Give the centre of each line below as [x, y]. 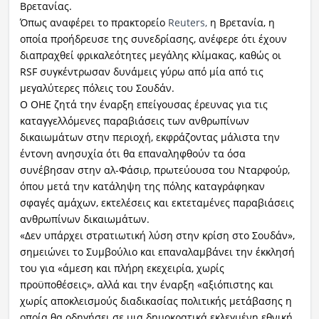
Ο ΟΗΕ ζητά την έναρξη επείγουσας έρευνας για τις [143, 104]
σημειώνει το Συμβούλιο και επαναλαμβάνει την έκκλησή [157, 252]
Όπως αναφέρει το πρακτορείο [94, 22]
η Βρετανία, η [241, 22]
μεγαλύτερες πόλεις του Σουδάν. [97, 88]
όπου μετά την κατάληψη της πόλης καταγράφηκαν [142, 186]
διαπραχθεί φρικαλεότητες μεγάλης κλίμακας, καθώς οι [150, 55]
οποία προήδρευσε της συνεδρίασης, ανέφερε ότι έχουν [153, 39]
